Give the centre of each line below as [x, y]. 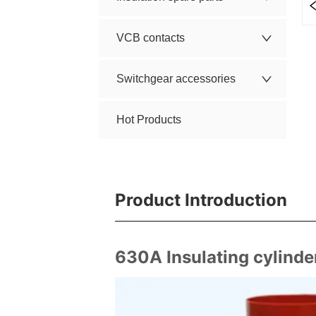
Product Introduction [201, 200]
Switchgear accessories [176, 79]
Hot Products [149, 120]
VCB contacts [151, 38]
